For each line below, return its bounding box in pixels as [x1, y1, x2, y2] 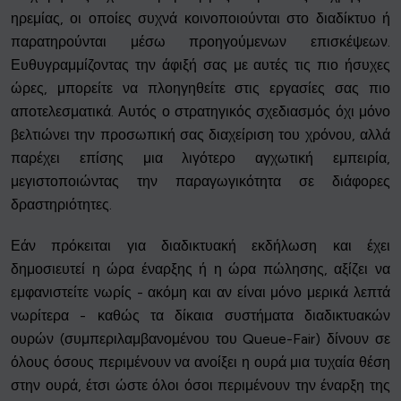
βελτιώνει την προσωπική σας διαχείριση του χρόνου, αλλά [11, 126, 390, 144]
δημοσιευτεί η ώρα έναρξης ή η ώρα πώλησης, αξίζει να [11, 260, 390, 278]
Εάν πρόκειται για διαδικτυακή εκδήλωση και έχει [11, 237, 390, 255]
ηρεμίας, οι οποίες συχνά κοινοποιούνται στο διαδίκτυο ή [11, 10, 390, 28]
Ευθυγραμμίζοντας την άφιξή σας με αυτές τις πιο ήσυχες [11, 56, 390, 74]
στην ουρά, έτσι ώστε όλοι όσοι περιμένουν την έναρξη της [11, 377, 390, 395]
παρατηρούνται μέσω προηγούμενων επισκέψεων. [11, 33, 390, 51]
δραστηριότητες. [11, 196, 112, 214]
